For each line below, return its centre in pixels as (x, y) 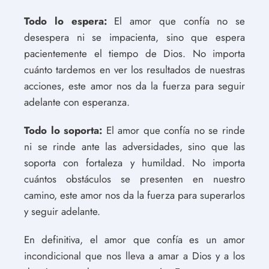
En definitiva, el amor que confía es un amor (134, 239)
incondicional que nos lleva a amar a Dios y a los (134, 255)
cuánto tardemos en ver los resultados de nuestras (134, 69)
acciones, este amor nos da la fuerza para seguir (134, 86)
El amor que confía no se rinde (174, 130)
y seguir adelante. (62, 211)
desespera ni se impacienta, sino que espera (134, 37)
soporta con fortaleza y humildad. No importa (134, 162)
